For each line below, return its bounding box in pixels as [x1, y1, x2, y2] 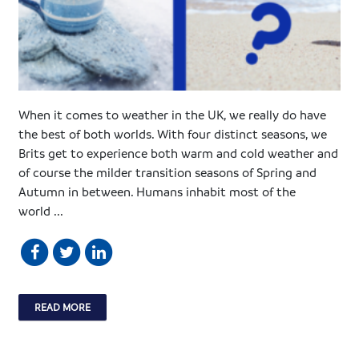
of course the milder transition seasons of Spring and [18, 163, 317, 180]
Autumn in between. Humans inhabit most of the [18, 183, 296, 200]
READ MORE [34, 300, 91, 313]
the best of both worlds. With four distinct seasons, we [18, 125, 328, 142]
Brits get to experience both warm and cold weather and [18, 144, 339, 161]
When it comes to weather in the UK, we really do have [18, 106, 327, 123]
